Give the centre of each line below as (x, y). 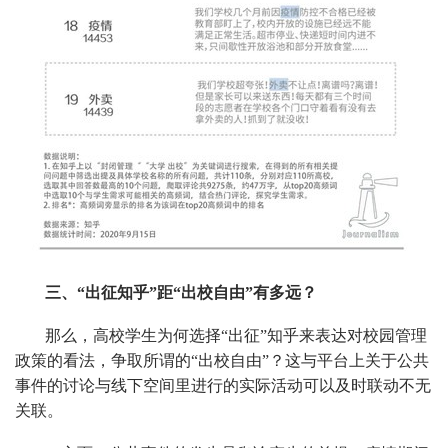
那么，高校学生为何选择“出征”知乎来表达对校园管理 (236, 335)
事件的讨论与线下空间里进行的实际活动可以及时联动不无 (223, 385)
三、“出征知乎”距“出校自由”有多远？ (181, 292)
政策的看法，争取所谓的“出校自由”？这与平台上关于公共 (222, 360)
